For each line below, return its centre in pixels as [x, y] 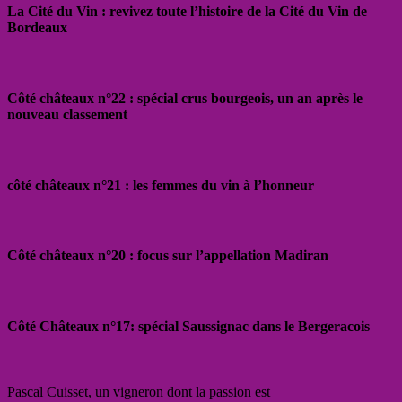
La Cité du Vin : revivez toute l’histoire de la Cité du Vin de [187, 12]
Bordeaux [37, 28]
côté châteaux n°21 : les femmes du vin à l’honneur [161, 185]
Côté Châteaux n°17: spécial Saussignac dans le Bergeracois [188, 326]
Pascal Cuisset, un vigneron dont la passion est [139, 391]
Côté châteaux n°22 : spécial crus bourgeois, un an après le [185, 98]
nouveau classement [67, 114]
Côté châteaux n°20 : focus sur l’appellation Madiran [168, 256]
